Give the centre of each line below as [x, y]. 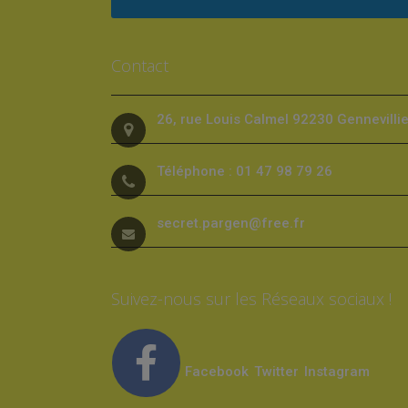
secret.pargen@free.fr [231, 224]
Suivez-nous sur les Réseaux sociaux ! [251, 299]
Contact [140, 66]
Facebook [217, 372]
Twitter [278, 372]
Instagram [337, 372]
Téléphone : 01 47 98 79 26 [245, 172]
